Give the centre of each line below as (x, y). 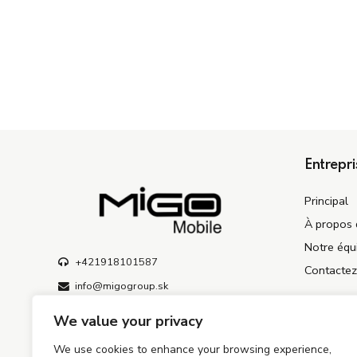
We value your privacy (128, 321)
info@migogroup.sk (121, 286)
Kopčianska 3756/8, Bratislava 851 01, (163, 310)
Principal (326, 201)
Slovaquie (96, 322)
